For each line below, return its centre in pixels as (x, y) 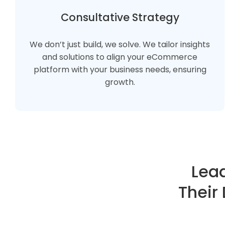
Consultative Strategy (120, 17)
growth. (120, 82)
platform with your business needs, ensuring (120, 70)
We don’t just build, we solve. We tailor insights (120, 44)
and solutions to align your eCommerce (120, 57)
